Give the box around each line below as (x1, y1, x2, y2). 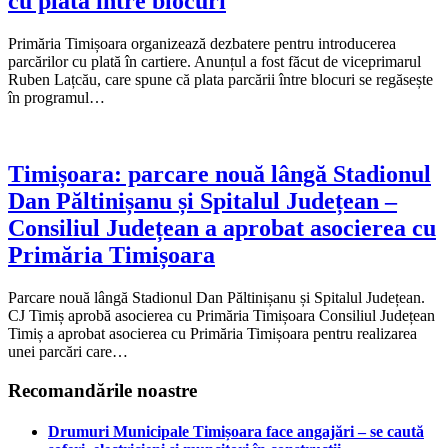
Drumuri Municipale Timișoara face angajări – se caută (48, 422, 424, 440)
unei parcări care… (8, 342, 128, 360)
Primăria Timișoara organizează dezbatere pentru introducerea (8, 35, 396, 53)
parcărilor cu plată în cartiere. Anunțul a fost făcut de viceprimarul (8, 53, 421, 71)
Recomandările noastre (8, 379, 197, 401)
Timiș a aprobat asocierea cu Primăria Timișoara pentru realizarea (8, 324, 417, 342)
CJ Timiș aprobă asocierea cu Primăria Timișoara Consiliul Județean (8, 306, 435, 324)
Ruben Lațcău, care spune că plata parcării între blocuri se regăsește (8, 71, 433, 89)
